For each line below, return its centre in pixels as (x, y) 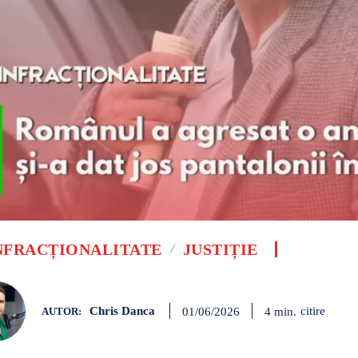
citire (313, 311)
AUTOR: (62, 312)
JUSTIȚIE (220, 249)
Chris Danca (122, 311)
